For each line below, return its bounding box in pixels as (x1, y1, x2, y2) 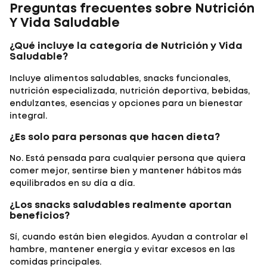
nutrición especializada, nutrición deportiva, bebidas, (10, 87, 250, 95)
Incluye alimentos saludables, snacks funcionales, (10, 74, 231, 82)
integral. (10, 112, 47, 120)
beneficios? (10, 211, 70, 221)
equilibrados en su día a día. (10, 180, 135, 188)
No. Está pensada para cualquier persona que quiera (10, 155, 246, 163)
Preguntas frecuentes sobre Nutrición (10, 3, 254, 15)
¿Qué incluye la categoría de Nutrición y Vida (10, 42, 243, 51)
